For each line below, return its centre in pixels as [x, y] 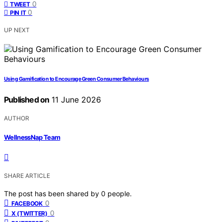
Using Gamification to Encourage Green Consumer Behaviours [77, 79]
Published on [27, 100]
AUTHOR [17, 118]
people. [120, 193]
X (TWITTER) [29, 213]
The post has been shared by [53, 193]
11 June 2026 [75, 100]
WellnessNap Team [32, 137]
